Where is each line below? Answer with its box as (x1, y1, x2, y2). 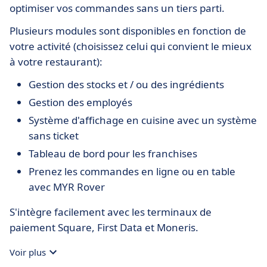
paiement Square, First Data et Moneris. (10, 220, 201, 234)
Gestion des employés (29, 95, 132, 109)
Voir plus (10, 246, 46, 258)
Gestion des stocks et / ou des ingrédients (29, 77, 224, 91)
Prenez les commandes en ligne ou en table (29, 164, 235, 178)
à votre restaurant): (10, 54, 103, 69)
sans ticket (29, 128, 79, 142)
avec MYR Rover (29, 179, 105, 194)
